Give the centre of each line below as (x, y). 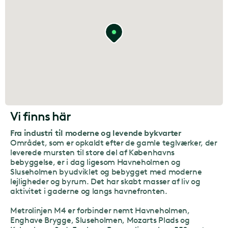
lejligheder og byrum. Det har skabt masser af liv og (105, 181)
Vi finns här (40, 116)
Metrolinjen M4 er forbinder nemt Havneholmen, (100, 210)
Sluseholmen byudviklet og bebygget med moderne (106, 172)
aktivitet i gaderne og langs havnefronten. (89, 191)
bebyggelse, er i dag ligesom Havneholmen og (95, 162)
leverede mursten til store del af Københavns (92, 152)
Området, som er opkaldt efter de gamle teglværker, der (114, 143)
